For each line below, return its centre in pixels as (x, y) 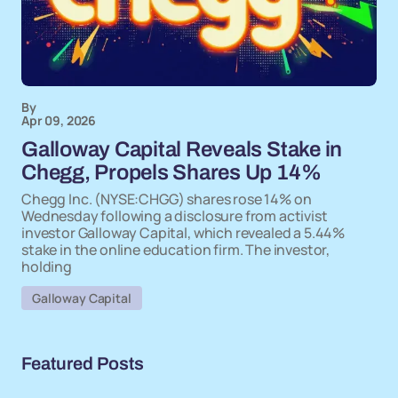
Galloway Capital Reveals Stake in (182, 149)
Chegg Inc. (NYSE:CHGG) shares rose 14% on (167, 199)
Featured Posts (83, 363)
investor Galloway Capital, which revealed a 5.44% (183, 233)
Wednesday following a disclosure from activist (175, 216)
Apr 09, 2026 (59, 120)
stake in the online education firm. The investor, (176, 250)
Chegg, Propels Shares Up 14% (171, 172)
